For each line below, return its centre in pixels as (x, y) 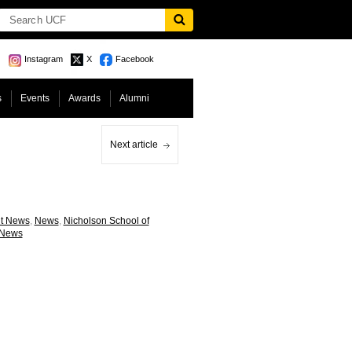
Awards (84, 98)
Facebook (134, 59)
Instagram (43, 59)
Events (35, 98)
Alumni (134, 98)
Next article (134, 145)
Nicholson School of (106, 220)
